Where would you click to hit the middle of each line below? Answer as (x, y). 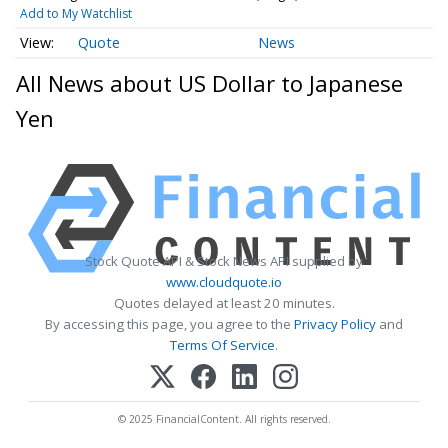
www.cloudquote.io (224, 282)
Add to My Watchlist (75, 13)
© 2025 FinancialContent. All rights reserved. (224, 419)
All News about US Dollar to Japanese (209, 83)
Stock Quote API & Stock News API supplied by (224, 261)
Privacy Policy (335, 324)
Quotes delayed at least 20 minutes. (224, 303)
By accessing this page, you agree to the (169, 324)
